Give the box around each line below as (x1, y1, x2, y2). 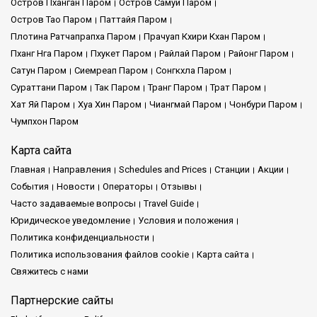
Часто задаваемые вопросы (11, 197, 136, 209)
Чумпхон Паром (11, 115, 79, 127)
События (11, 180, 49, 192)
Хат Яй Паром (11, 98, 70, 110)
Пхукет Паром (91, 47, 151, 59)
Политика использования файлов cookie (11, 248, 189, 260)
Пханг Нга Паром (11, 47, 83, 59)
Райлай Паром (159, 47, 221, 59)
